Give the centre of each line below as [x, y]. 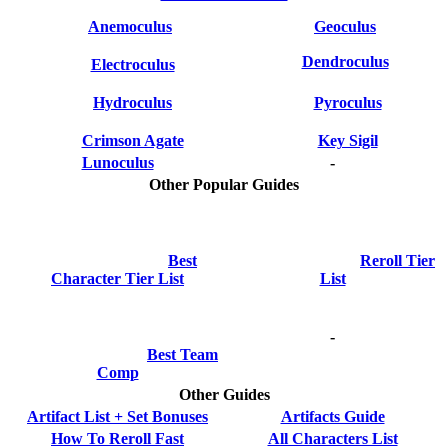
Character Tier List [117, 278]
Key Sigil [347, 140]
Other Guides [224, 394]
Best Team [182, 354]
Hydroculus [132, 102]
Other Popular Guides [224, 184]
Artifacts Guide [332, 416]
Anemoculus [130, 26]
